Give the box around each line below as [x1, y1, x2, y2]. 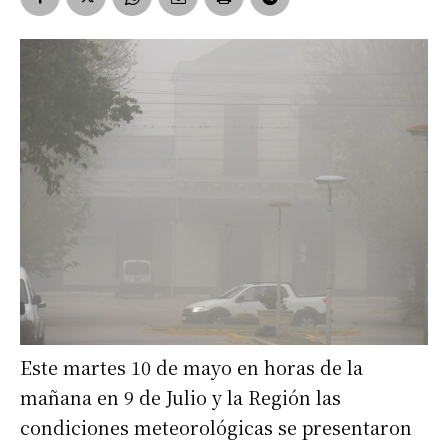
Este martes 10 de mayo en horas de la [20, 354, 363, 381]
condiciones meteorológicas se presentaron [20, 414, 412, 441]
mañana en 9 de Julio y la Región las [20, 384, 341, 411]
